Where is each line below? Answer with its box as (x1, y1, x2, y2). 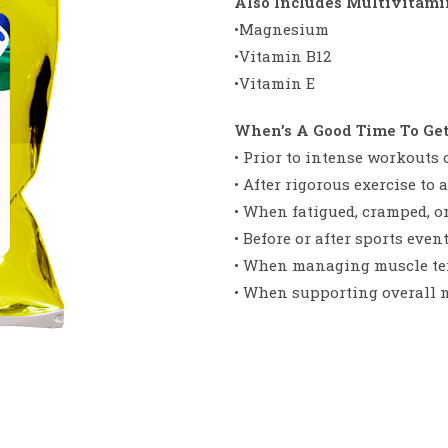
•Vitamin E (234, 73, 315, 93)
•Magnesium (234, 19, 329, 39)
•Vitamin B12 (234, 46, 331, 66)
